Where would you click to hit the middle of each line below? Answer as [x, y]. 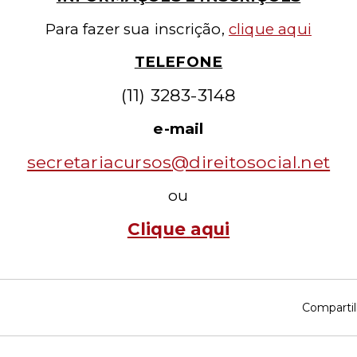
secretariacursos [99, 162]
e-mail [178, 129]
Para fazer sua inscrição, [137, 29]
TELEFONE [178, 62]
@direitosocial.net [251, 162]
